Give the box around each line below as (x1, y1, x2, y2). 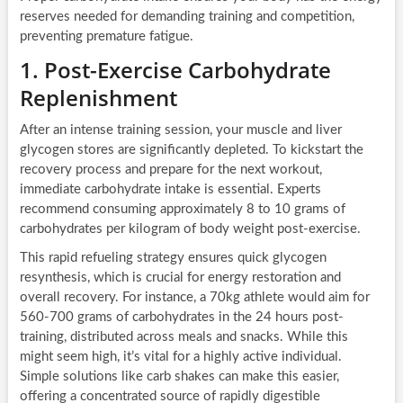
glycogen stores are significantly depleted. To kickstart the (19, 143, 363, 157)
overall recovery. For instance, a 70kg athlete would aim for (19, 291, 370, 305)
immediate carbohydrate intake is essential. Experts (19, 183, 321, 197)
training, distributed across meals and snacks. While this (19, 330, 348, 345)
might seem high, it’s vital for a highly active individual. (19, 350, 342, 364)
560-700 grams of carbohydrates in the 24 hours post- (19, 310, 344, 325)
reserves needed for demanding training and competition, (19, 10, 354, 24)
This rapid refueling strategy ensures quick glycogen (19, 251, 327, 265)
